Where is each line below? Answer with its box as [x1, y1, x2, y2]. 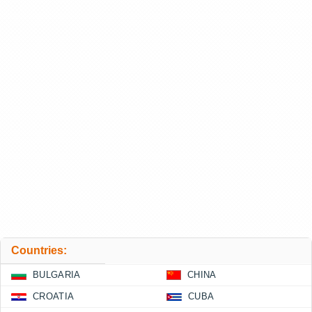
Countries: [11, 244, 67, 256]
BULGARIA [33, 270, 81, 280]
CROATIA [33, 291, 75, 302]
